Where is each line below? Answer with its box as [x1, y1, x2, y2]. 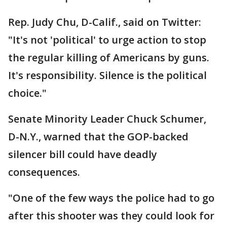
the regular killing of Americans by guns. [8, 51, 209, 65]
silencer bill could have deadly [8, 147, 157, 162]
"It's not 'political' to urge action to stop [8, 33, 206, 47]
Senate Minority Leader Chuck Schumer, [8, 112, 206, 126]
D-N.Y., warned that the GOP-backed [8, 130, 188, 144]
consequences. [8, 165, 80, 179]
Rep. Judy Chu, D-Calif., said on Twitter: [8, 15, 201, 29]
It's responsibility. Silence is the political [8, 68, 207, 83]
